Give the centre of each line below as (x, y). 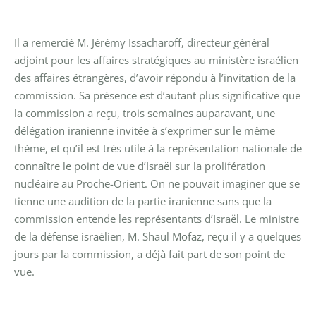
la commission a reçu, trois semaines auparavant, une (145, 113)
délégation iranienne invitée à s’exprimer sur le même (145, 130)
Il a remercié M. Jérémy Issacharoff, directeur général (142, 42)
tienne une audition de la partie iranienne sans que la (143, 201)
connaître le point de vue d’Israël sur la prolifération (140, 165)
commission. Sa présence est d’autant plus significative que (157, 95)
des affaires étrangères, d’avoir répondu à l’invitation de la (155, 77)
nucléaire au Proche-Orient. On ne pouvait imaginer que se (157, 183)
